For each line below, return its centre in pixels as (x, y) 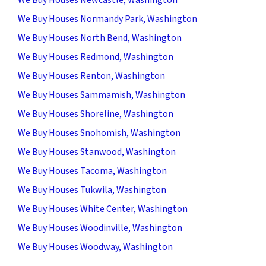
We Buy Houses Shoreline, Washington (96, 114)
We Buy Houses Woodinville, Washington (100, 228)
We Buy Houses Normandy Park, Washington (107, 19)
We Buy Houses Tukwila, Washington (92, 190)
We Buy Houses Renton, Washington (91, 76)
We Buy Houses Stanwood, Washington (97, 152)
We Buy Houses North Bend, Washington (100, 38)
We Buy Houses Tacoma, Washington (92, 171)
